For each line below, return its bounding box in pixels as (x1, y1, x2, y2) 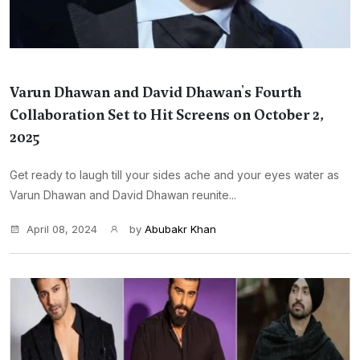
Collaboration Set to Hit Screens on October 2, (10, 105, 324, 125)
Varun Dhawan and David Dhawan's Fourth (10, 83, 301, 102)
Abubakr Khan (145, 223, 216, 235)
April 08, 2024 (27, 223, 97, 235)
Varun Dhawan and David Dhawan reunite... (10, 188, 236, 202)
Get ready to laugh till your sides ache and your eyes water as (10, 168, 339, 182)
